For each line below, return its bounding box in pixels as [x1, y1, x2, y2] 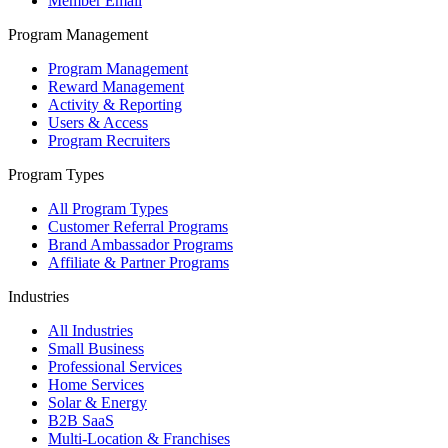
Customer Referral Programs [48, 218, 228, 236]
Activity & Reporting [48, 96, 182, 114]
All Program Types [48, 200, 168, 218]
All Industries [48, 322, 133, 340]
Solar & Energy [48, 394, 147, 412]
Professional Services [48, 358, 182, 376]
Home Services [48, 376, 144, 394]
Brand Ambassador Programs [48, 236, 233, 254]
